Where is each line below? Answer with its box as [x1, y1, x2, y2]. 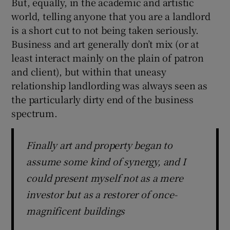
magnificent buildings [26, 203, 125, 217]
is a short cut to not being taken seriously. [11, 23, 199, 36]
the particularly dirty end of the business [11, 92, 194, 106]
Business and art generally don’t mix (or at [11, 36, 199, 50]
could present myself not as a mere [26, 170, 183, 184]
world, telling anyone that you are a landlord [11, 9, 210, 23]
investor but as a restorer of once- [26, 187, 177, 201]
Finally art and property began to [26, 138, 172, 151]
